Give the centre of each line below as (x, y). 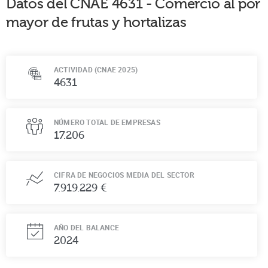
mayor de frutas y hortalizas (96, 22)
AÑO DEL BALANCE (86, 227)
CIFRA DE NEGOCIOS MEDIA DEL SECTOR (124, 174)
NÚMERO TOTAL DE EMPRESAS (107, 122)
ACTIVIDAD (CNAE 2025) (96, 69)
